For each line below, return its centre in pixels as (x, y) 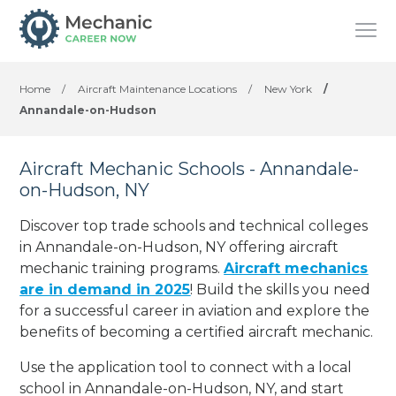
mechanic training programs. (122, 268)
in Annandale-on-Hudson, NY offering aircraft (179, 247)
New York (289, 89)
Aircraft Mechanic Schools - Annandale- (190, 169)
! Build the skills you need (281, 289)
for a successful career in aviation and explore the (195, 310)
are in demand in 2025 (105, 289)
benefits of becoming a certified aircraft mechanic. (197, 331)
